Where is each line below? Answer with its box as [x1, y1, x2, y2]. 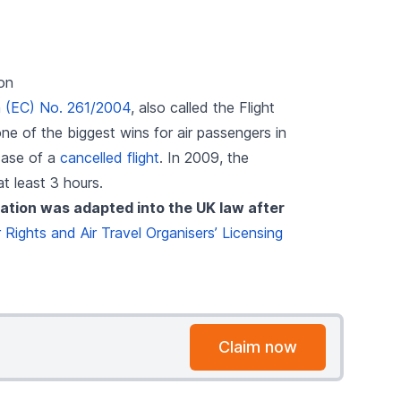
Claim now [218, 337, 297, 356]
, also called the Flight [130, 98, 275, 116]
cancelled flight [59, 148, 159, 166]
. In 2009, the [158, 148, 249, 166]
